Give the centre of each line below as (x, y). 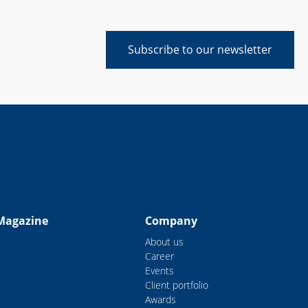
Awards (160, 300)
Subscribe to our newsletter (200, 50)
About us (164, 242)
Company (171, 221)
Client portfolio (176, 285)
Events (159, 271)
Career (159, 256)
